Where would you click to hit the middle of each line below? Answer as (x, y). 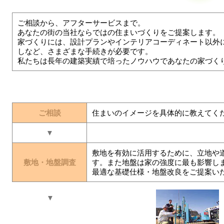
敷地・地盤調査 (49, 162)
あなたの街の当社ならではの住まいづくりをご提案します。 (119, 32)
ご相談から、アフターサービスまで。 (81, 22)
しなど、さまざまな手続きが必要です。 (85, 51)
